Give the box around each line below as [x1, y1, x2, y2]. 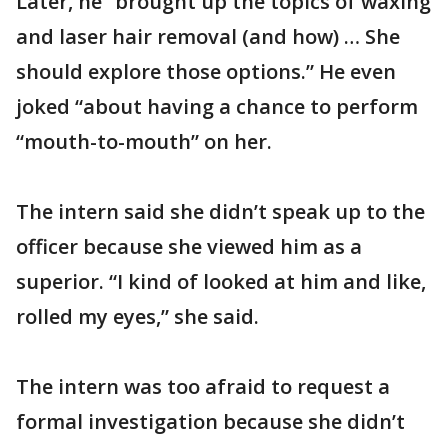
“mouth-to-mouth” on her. [16, 128, 272, 155]
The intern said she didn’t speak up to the [16, 198, 425, 225]
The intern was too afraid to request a [16, 373, 390, 400]
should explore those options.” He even [16, 58, 396, 85]
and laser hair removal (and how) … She [16, 23, 400, 50]
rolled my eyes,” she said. [16, 303, 259, 330]
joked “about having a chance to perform [16, 93, 418, 120]
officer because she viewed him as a [16, 233, 362, 260]
